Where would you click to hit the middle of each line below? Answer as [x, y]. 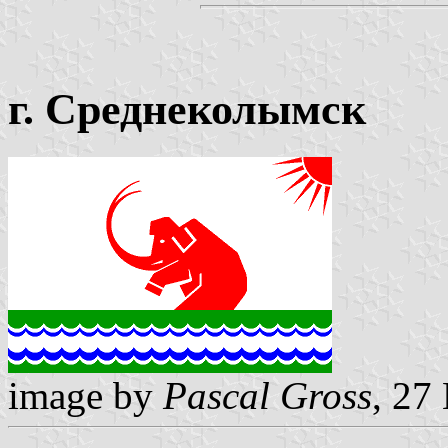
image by [85, 395]
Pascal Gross [267, 395]
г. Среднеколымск [187, 109]
